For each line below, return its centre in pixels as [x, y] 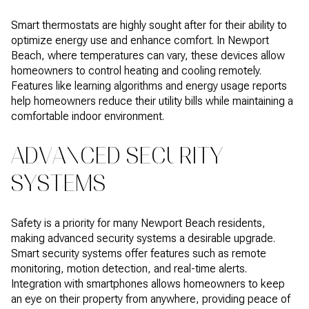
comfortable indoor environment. [88, 116]
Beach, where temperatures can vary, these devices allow [148, 55]
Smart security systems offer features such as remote [139, 253]
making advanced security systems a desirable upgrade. [143, 238]
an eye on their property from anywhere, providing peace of [151, 299]
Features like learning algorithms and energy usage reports [149, 86]
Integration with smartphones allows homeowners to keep [148, 283]
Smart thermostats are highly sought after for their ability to [149, 25]
